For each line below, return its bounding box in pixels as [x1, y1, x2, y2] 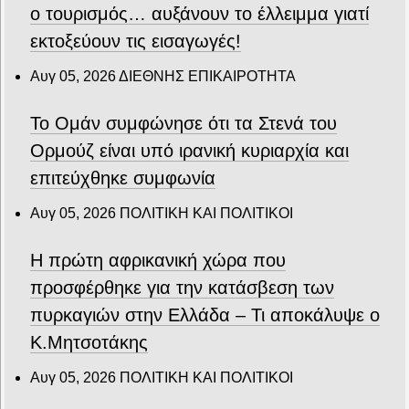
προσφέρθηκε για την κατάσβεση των [30, 277, 334, 298]
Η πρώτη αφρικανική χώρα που [30, 249, 286, 270]
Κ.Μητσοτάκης [30, 331, 148, 352]
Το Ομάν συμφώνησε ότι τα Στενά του [30, 112, 337, 133]
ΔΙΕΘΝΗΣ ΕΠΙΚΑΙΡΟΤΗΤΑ [119, 68, 296, 84]
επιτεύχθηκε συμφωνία [30, 167, 215, 188]
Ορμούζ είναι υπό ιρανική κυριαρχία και [30, 140, 349, 161]
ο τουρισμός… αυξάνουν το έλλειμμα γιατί [30, 3, 369, 24]
